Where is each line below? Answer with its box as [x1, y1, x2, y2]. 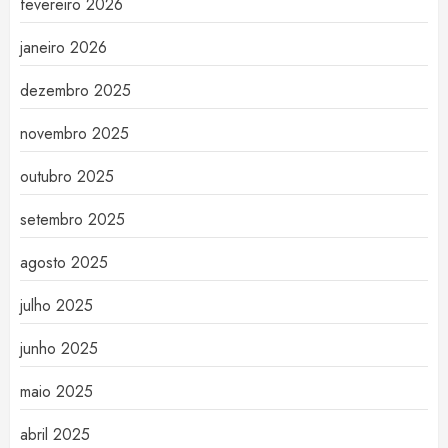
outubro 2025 [20, 165, 114, 189]
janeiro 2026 [20, 36, 107, 60]
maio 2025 [20, 380, 93, 404]
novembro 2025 [20, 122, 129, 146]
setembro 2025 [20, 208, 125, 232]
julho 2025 [20, 294, 93, 318]
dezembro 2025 [20, 79, 131, 103]
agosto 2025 [20, 251, 108, 275]
